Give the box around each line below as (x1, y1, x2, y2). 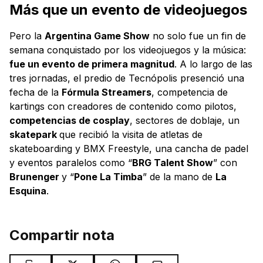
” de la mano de (143, 170, 215, 183)
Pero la (9, 29, 45, 42)
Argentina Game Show (45, 29, 150, 42)
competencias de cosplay (9, 114, 130, 126)
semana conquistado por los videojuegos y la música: (9, 43, 246, 56)
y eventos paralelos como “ (9, 156, 132, 168)
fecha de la (9, 86, 62, 98)
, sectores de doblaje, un (130, 114, 240, 126)
